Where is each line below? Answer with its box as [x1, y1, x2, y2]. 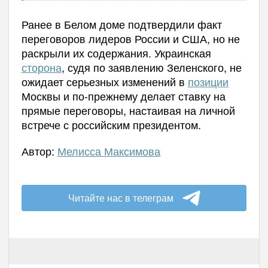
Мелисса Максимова [57, 142, 160, 159]
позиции [187, 73, 229, 89]
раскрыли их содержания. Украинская [21, 44, 211, 60]
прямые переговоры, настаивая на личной [21, 102, 235, 118]
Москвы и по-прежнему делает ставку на [21, 87, 226, 103]
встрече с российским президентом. [21, 116, 201, 132]
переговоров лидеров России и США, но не [21, 30, 240, 46]
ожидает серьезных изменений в [21, 73, 188, 89]
